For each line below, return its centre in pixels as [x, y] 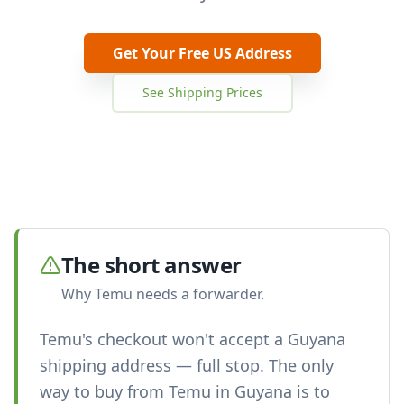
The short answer [151, 265]
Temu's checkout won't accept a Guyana [193, 339]
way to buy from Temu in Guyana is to [185, 391]
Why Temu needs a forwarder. [163, 294]
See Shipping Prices [202, 92]
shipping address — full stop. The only [187, 365]
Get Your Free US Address [202, 53]
